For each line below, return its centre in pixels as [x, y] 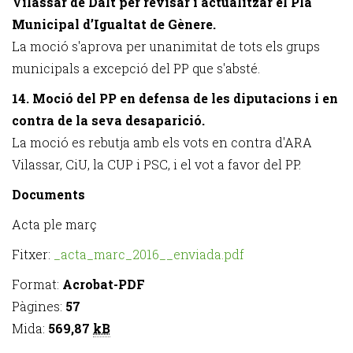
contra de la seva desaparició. [108, 120]
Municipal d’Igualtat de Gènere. [114, 24]
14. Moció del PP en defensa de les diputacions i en [175, 98]
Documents [48, 194]
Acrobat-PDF [104, 284]
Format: [37, 284]
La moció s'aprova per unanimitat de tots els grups [166, 46]
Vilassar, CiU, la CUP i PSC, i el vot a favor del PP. [156, 164]
